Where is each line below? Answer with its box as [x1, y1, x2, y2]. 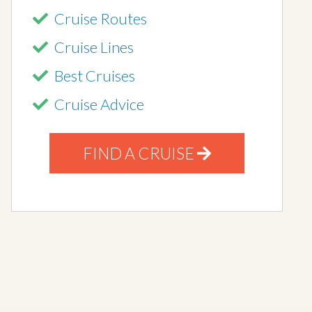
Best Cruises [54, 66, 135, 85]
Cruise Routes [54, 9, 147, 28]
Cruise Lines [54, 38, 134, 56]
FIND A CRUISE [83, 143, 197, 163]
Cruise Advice [54, 95, 144, 114]
